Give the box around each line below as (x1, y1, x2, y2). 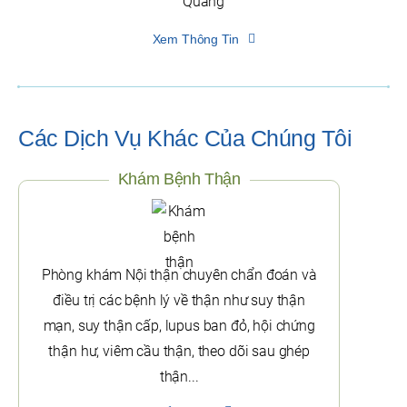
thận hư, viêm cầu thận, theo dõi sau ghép (48, 342, 310, 361)
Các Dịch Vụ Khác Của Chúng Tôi (18, 125, 352, 152)
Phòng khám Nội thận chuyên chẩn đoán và (41, 266, 317, 284)
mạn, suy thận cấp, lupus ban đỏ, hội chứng (43, 317, 315, 335)
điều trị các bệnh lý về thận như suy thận (53, 292, 305, 310)
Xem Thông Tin (152, 32, 239, 47)
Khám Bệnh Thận (117, 170, 241, 189)
